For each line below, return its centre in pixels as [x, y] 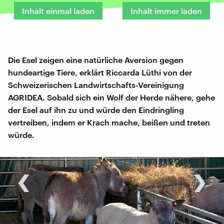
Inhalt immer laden [166, 10]
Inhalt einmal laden [58, 10]
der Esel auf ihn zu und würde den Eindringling [96, 109]
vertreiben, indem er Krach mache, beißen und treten [109, 122]
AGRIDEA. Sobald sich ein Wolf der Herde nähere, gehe [111, 97]
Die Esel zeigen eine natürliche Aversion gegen [96, 59]
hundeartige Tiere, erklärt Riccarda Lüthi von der [100, 72]
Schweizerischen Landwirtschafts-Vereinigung [96, 84]
